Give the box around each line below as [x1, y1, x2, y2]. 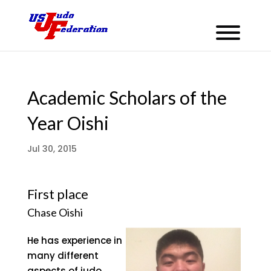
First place [27, 186, 88, 202]
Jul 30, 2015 [27, 143, 77, 155]
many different [27, 249, 99, 262]
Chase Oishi [27, 206, 83, 219]
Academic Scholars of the [27, 87, 227, 108]
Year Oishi [27, 112, 109, 134]
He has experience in [27, 234, 122, 247]
